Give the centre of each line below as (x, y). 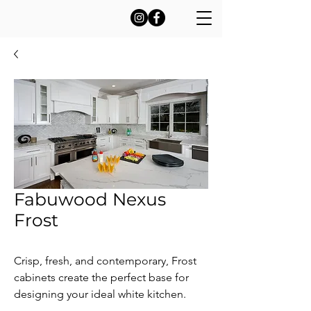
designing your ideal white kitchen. (100, 294)
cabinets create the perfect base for (101, 277)
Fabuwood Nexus (90, 199)
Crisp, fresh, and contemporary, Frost (105, 261)
